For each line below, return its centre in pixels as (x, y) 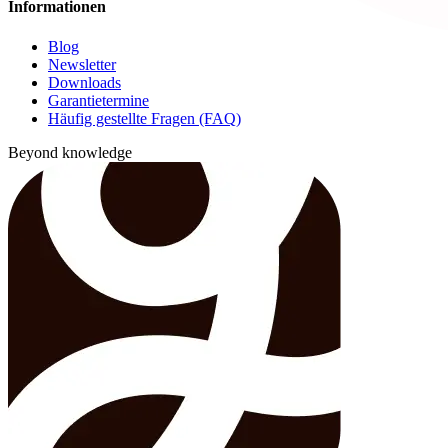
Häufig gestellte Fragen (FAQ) (144, 118)
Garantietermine (98, 100)
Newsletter (82, 64)
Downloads (84, 82)
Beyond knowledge (70, 152)
